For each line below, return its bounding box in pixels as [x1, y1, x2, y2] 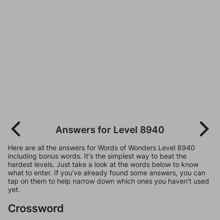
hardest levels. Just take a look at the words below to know [8, 160, 198, 168]
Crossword [8, 201, 64, 215]
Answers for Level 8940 [55, 124, 165, 136]
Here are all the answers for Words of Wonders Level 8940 [8, 143, 195, 152]
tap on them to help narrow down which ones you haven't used [8, 177, 209, 185]
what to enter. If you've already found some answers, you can [8, 168, 205, 177]
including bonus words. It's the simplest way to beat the [8, 152, 187, 160]
